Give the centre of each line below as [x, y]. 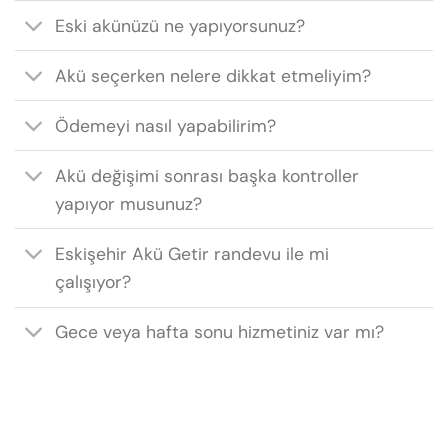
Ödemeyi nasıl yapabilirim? [166, 125]
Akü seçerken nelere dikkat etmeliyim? [213, 75]
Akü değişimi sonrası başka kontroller [207, 175]
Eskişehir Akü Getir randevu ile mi [192, 253]
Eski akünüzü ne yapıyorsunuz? [180, 25]
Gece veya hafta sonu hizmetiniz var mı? [220, 332]
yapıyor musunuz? [129, 203]
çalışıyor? [93, 281]
